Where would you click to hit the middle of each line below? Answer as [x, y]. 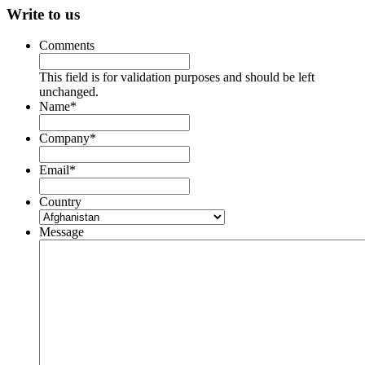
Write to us [43, 14]
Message [62, 232]
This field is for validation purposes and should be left [177, 77]
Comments [67, 46]
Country [60, 202]
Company [64, 139]
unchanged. [69, 92]
